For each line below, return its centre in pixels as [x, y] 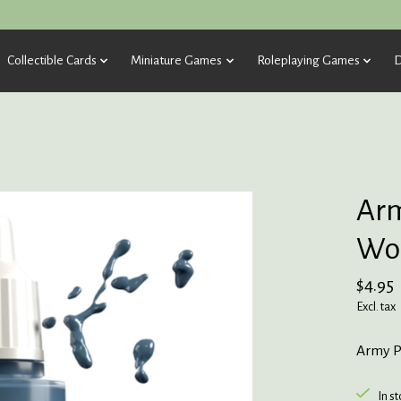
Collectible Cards [51, 60]
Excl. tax [375, 306]
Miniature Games [177, 60]
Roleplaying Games [308, 60]
